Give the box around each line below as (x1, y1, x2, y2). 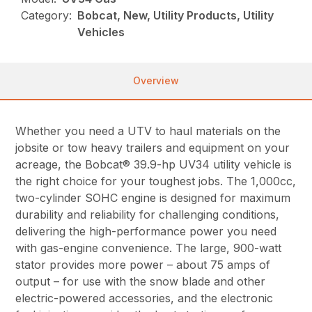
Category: (21, 8, 72, 22)
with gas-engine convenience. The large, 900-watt (15, 240, 282, 255)
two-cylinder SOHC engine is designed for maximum (15, 190, 291, 205)
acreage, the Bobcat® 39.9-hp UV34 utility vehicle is (15, 157, 292, 171)
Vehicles (77, 24, 125, 39)
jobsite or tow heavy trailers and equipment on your (15, 140, 290, 155)
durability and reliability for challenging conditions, (15, 207, 280, 221)
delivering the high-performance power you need (15, 224, 277, 238)
